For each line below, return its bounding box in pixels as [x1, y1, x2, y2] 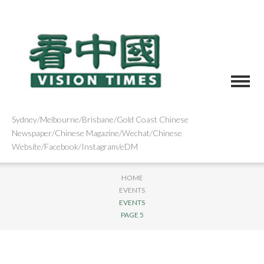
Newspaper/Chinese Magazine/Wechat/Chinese [12, 128, 182, 138]
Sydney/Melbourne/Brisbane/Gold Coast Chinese [12, 114, 189, 125]
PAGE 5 [120, 210, 144, 219]
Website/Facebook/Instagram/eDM [12, 141, 138, 152]
